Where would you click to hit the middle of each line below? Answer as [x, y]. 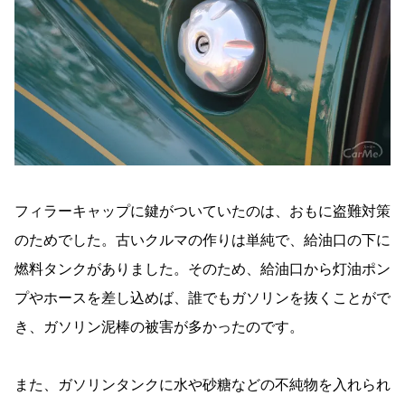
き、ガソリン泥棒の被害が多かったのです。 [159, 327]
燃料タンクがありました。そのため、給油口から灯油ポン [202, 269]
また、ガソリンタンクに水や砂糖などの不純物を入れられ [202, 385]
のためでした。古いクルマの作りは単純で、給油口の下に [202, 240]
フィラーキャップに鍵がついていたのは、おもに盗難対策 [202, 212]
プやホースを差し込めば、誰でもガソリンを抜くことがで [202, 298]
